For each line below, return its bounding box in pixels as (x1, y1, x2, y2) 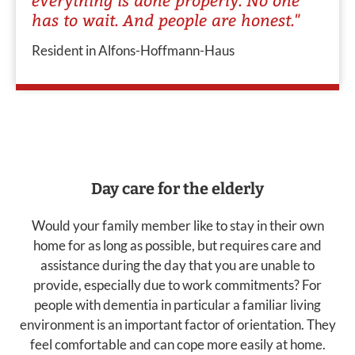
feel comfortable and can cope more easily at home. (29, 336, 326, 353)
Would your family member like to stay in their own (31, 217, 324, 235)
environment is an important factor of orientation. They (19, 316, 336, 334)
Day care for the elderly (91, 179, 264, 199)
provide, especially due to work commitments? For (33, 277, 322, 294)
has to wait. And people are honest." (32, 9, 300, 31)
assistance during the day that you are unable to (40, 257, 315, 274)
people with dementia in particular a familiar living (34, 296, 321, 314)
